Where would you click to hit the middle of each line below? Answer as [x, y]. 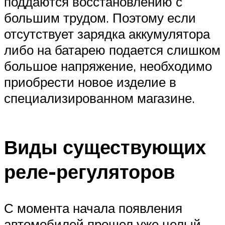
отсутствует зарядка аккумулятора [107, 33]
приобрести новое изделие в [90, 82]
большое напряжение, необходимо [108, 66]
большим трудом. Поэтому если [100, 17]
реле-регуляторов [89, 172]
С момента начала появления [93, 208]
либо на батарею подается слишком [112, 49]
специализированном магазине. [99, 98]
